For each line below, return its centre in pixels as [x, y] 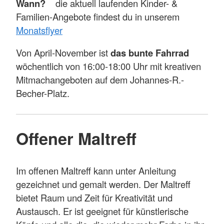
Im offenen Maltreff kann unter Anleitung [96, 171]
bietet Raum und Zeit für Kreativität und [94, 198]
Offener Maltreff [76, 138]
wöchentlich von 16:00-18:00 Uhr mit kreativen [108, 66]
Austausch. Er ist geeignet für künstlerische [102, 211]
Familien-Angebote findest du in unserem [98, 16]
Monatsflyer [39, 30]
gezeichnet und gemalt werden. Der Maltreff [103, 184]
